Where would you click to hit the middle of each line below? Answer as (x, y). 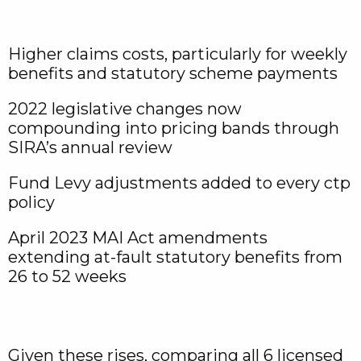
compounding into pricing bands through (174, 128)
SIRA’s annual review (90, 147)
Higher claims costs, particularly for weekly (178, 54)
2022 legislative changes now (125, 109)
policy (31, 202)
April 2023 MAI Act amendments (138, 238)
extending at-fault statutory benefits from (175, 257)
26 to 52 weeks (67, 276)
